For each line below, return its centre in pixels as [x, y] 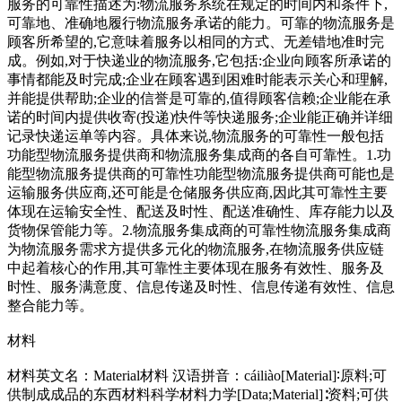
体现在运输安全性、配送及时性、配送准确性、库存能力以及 [201, 211]
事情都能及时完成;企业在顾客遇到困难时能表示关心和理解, [197, 79]
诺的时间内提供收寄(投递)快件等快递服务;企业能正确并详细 [200, 117]
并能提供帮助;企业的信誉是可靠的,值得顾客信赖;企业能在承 [199, 98]
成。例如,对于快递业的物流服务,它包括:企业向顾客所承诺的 [199, 61]
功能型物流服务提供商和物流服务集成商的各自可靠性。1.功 [199, 155]
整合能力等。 [50, 306]
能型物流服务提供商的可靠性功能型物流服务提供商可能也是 [201, 174]
